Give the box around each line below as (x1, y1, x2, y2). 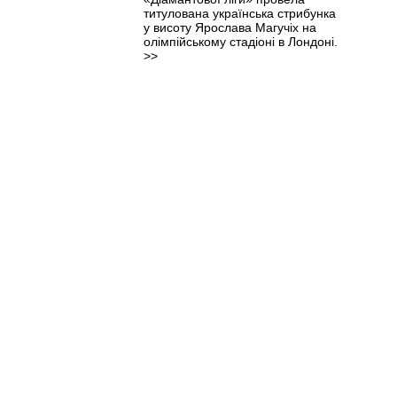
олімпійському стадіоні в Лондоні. (143, 34, 338, 49)
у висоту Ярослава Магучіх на (143, 19, 316, 35)
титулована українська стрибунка (143, 5, 336, 20)
